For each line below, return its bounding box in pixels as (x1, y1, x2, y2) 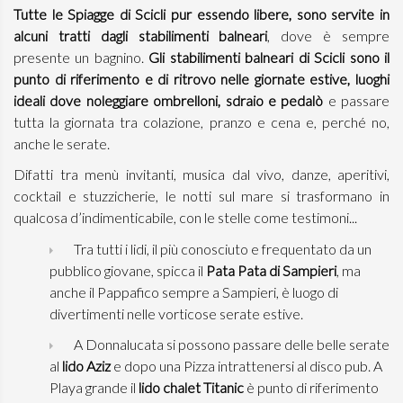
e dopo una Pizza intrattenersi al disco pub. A (113, 357, 382, 374)
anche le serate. (13, 135, 110, 152)
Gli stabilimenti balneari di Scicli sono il (148, 49, 390, 66)
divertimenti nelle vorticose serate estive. (49, 305, 303, 322)
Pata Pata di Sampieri (206, 262, 336, 279)
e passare (327, 92, 390, 109)
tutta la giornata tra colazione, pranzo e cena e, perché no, (13, 113, 390, 130)
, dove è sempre (267, 27, 390, 44)
